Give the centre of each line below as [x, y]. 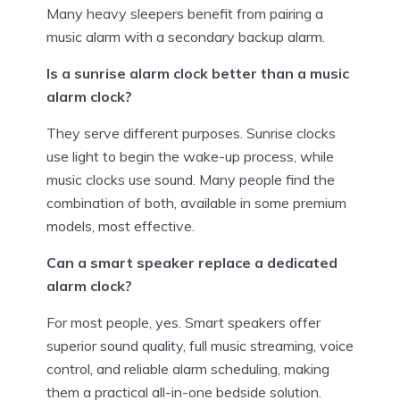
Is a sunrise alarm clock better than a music [198, 73]
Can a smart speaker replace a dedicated [192, 262]
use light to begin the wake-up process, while [190, 156]
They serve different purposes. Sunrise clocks [191, 133]
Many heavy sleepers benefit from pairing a [185, 13]
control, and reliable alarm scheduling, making [188, 368]
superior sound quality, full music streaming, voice [200, 345]
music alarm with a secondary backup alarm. [186, 36]
